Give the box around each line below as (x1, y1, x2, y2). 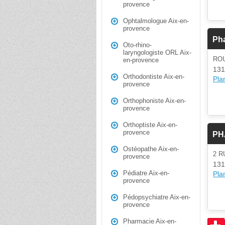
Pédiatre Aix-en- (123, 169, 169, 177)
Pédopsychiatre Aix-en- (123, 193, 190, 201)
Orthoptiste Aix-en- (123, 121, 177, 129)
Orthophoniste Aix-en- (123, 97, 186, 104)
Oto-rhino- (123, 41, 152, 49)
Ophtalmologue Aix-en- (123, 17, 189, 25)
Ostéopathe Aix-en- (123, 145, 179, 153)
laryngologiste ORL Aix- (123, 49, 191, 56)
